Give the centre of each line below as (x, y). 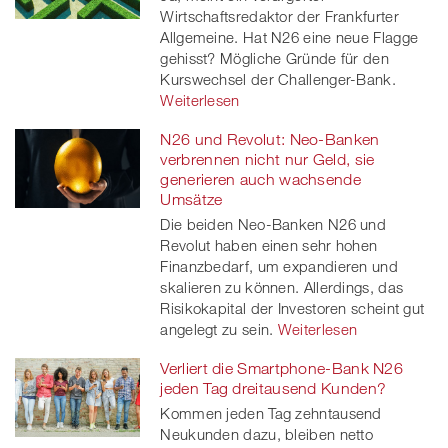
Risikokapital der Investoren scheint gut (292, 307)
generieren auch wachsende (260, 178)
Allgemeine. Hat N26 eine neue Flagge (289, 36)
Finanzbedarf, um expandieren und (279, 265)
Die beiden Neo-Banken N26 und (273, 223)
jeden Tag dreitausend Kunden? (273, 387)
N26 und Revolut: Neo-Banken (270, 138)
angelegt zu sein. (217, 328)
